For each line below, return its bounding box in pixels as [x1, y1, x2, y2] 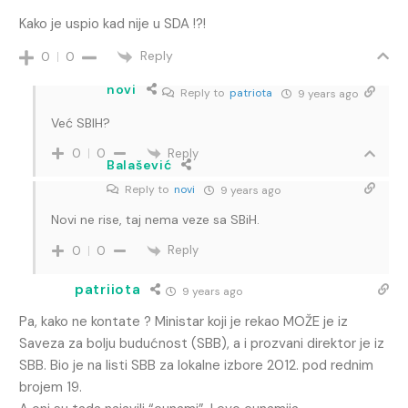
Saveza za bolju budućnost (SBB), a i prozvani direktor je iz [19, 334, 384, 352]
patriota [229, 85, 272, 100]
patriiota [75, 280, 141, 299]
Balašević [107, 157, 172, 174]
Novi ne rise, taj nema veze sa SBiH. [51, 211, 260, 229]
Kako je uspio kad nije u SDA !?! [19, 15, 206, 34]
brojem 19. [19, 378, 82, 396]
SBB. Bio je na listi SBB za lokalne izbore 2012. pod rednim [19, 356, 373, 374]
